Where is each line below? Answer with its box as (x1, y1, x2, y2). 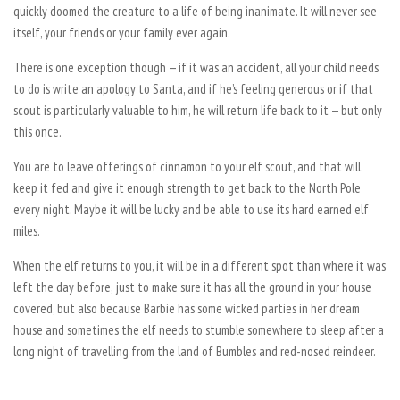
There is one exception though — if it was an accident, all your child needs (13, 58, 379, 76)
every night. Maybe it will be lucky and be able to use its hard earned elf (13, 200, 369, 218)
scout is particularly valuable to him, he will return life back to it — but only (13, 101, 382, 119)
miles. (13, 221, 40, 239)
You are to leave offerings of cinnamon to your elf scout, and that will (13, 157, 361, 175)
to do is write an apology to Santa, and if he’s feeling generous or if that (13, 79, 373, 97)
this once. (13, 122, 62, 140)
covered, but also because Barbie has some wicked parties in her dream (13, 299, 360, 317)
